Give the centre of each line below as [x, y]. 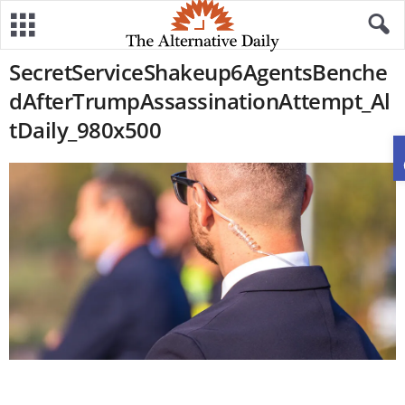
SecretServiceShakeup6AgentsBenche [198, 72]
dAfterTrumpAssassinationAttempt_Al [200, 101]
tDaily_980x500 [85, 130]
